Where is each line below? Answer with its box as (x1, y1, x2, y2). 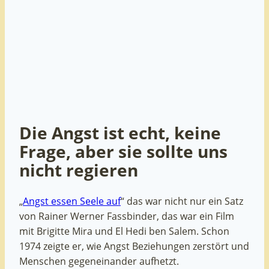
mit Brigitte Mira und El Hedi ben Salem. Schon (19, 224, 229, 238)
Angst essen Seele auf (23, 194, 121, 208)
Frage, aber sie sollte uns (19, 139, 228, 163)
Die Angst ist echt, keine (19, 121, 221, 144)
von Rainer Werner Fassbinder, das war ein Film (19, 209, 234, 223)
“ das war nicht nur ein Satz (121, 194, 243, 208)
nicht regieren (19, 158, 138, 181)
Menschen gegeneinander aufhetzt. (19, 254, 179, 268)
